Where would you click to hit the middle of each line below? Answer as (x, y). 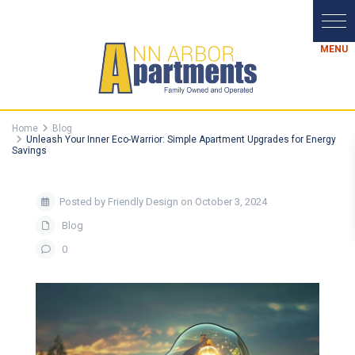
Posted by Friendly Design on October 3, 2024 (164, 202)
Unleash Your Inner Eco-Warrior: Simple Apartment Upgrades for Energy (181, 140)
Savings (30, 151)
